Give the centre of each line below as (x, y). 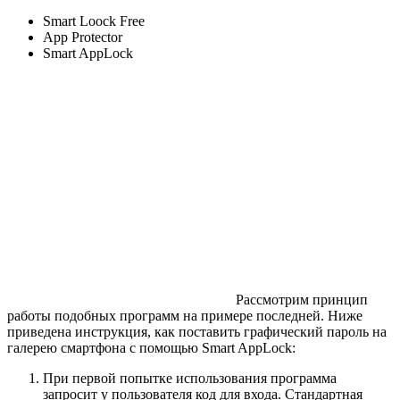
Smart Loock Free (94, 21)
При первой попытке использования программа (190, 379)
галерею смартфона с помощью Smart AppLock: (151, 348)
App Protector (83, 37)
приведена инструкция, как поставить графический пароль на (197, 332)
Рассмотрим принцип (302, 300)
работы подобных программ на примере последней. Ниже (185, 316)
